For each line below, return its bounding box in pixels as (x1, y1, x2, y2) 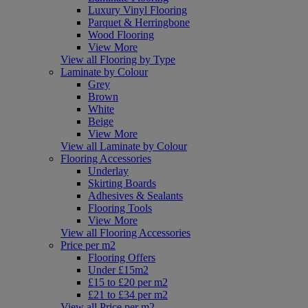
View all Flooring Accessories (60, 226, 190, 239)
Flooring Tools (88, 201, 152, 214)
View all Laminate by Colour (60, 140, 187, 152)
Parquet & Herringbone (88, 16, 190, 28)
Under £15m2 (88, 263, 148, 276)
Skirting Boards (88, 177, 156, 189)
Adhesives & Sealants (88, 189, 183, 201)
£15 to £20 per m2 (88, 276, 168, 288)
